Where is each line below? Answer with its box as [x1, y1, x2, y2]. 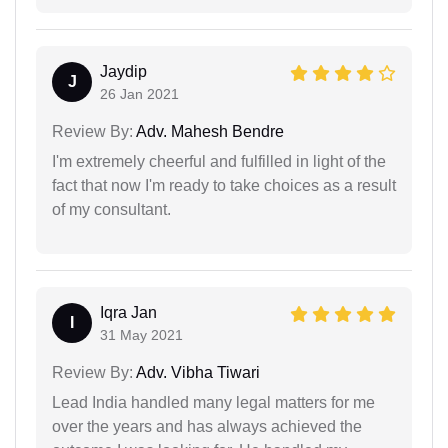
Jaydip [100, 62, 147, 80]
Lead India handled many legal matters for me [52, 393, 375, 411]
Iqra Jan [100, 303, 157, 321]
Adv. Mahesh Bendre [133, 122, 284, 140]
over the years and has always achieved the [52, 417, 362, 435]
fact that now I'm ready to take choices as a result [52, 176, 396, 194]
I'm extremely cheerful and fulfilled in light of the [52, 152, 386, 170]
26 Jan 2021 [100, 85, 179, 102]
